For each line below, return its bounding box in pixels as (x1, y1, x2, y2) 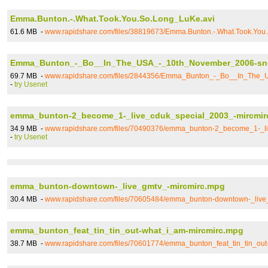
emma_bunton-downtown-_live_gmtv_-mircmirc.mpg (10, 181, 225, 191)
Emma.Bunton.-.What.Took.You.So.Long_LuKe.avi (10, 14, 215, 23)
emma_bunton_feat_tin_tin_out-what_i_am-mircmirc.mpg (10, 226, 243, 235)
